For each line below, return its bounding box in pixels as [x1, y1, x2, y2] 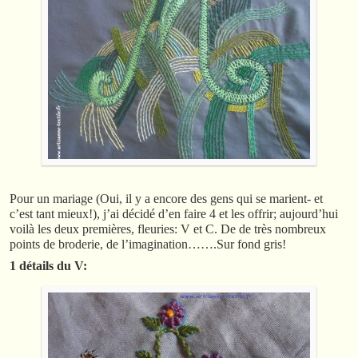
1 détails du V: [10, 258, 87, 272]
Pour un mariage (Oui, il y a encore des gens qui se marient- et [10, 191, 323, 205]
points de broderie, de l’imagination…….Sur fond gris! [10, 237, 286, 251]
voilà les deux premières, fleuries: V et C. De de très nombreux [10, 221, 326, 236]
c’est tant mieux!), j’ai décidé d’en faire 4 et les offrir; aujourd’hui [10, 206, 338, 221]
